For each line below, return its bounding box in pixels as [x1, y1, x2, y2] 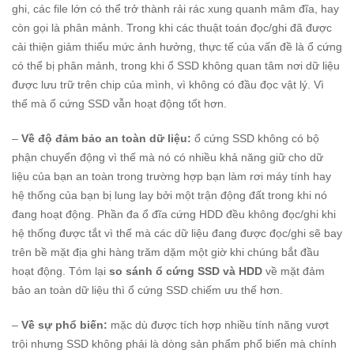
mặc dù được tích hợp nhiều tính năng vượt [107, 318, 329, 332]
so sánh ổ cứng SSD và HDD [109, 265, 262, 278]
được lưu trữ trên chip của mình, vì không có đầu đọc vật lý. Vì [12, 78, 324, 92]
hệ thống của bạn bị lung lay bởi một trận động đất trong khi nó [12, 189, 327, 202]
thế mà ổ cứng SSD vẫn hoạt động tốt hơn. [12, 97, 227, 111]
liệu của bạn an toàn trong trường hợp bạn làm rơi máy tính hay [12, 170, 331, 183]
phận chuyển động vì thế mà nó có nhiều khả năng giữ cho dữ [12, 151, 323, 164]
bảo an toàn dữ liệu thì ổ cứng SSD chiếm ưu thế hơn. [12, 284, 283, 297]
